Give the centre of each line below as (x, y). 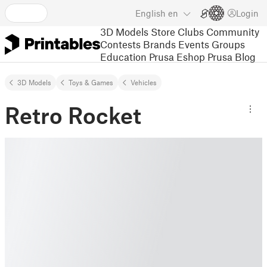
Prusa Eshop (177, 56)
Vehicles (144, 82)
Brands (159, 44)
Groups (228, 44)
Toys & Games (91, 82)
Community (233, 31)
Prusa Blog (232, 56)
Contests (120, 44)
